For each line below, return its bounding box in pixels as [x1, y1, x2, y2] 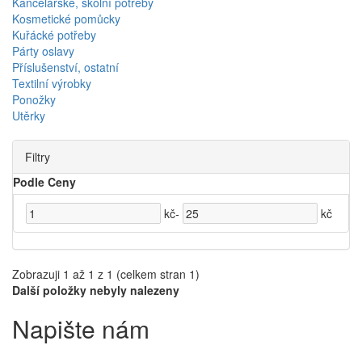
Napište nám [12, 310, 149, 346]
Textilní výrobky [12, 74, 91, 91]
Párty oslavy [12, 42, 74, 59]
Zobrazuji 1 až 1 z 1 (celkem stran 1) [12, 265, 200, 282]
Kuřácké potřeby [12, 26, 96, 43]
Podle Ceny [13, 173, 76, 190]
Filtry [25, 148, 50, 165]
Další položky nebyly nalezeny [12, 281, 179, 298]
